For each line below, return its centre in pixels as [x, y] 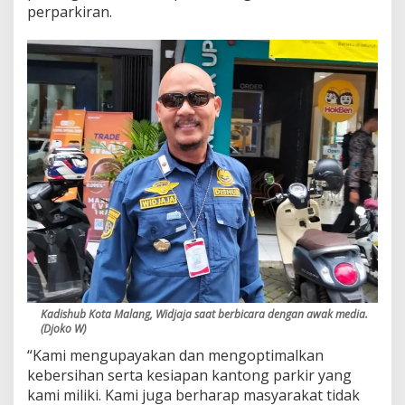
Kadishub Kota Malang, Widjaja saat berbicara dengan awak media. [204, 314]
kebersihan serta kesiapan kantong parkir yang [189, 375]
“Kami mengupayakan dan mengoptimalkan [175, 355]
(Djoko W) [63, 328]
